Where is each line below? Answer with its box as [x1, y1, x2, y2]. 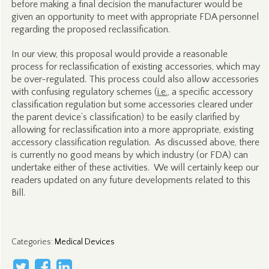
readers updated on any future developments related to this [11, 175, 250, 186]
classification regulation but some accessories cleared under [11, 99, 253, 110]
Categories [11, 237, 51, 247]
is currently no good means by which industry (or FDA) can [11, 150, 248, 160]
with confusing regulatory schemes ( [11, 86, 157, 97]
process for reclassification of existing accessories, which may [11, 61, 260, 72]
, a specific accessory [167, 86, 253, 97]
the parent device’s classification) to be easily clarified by [11, 112, 240, 122]
